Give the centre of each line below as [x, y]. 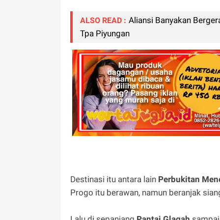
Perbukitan [179, 179]
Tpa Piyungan [105, 34]
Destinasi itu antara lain [114, 179]
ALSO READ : [103, 21]
